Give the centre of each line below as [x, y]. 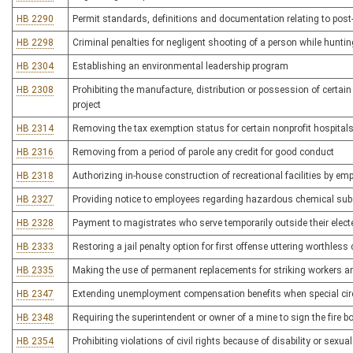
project [87, 105]
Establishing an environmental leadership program [180, 66]
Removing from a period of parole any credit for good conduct [203, 152]
